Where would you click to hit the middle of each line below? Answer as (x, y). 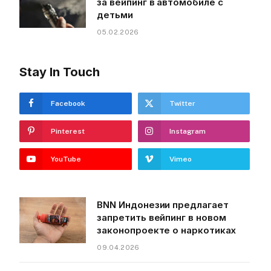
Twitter (182, 104)
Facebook (68, 104)
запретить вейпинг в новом (162, 218)
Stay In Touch (60, 72)
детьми (115, 15)
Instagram (187, 132)
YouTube (66, 159)
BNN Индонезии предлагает (163, 205)
